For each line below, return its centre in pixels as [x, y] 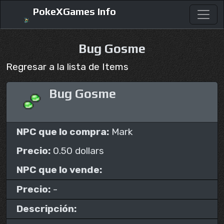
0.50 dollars [77, 151]
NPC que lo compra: [63, 132]
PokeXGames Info [73, 11]
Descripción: [46, 209]
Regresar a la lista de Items [67, 67]
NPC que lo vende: [59, 170]
